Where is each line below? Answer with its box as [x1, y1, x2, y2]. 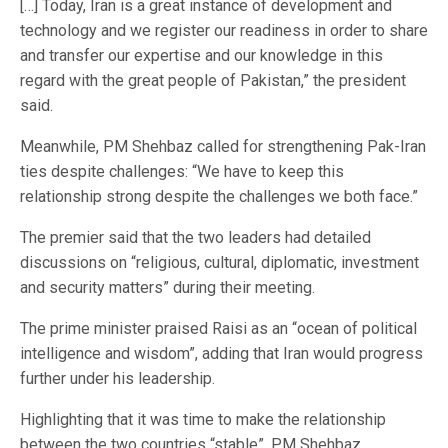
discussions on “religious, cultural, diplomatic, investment [20, 253, 419, 273]
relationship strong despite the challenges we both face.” [20, 187, 418, 207]
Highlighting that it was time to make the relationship [20, 410, 386, 430]
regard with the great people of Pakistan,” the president [20, 71, 406, 91]
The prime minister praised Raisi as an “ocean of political [20, 319, 417, 339]
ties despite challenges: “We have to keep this [20, 162, 344, 182]
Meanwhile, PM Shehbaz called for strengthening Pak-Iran [20, 137, 426, 157]
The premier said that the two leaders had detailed [20, 228, 371, 248]
